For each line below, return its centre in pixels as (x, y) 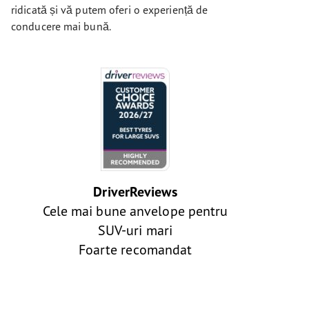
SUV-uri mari (135, 230)
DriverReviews (135, 191)
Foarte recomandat (135, 249)
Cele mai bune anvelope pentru (135, 211)
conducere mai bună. (61, 26)
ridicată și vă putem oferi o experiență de (110, 10)
